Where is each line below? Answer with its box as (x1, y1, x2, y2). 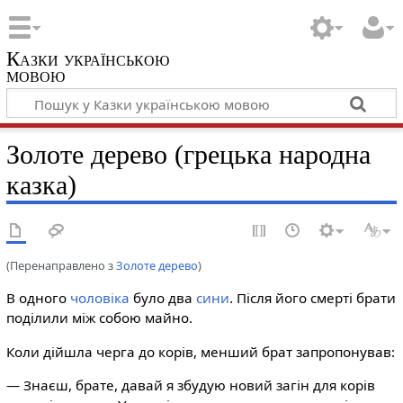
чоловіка (69, 289, 130, 308)
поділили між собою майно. (5, 309, 193, 327)
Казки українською (5, 48, 169, 70)
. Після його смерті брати (228, 289, 396, 308)
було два (129, 289, 196, 308)
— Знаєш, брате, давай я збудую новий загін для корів (5, 375, 375, 394)
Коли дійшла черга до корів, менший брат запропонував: (5, 342, 395, 361)
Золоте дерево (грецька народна (5, 139, 371, 170)
